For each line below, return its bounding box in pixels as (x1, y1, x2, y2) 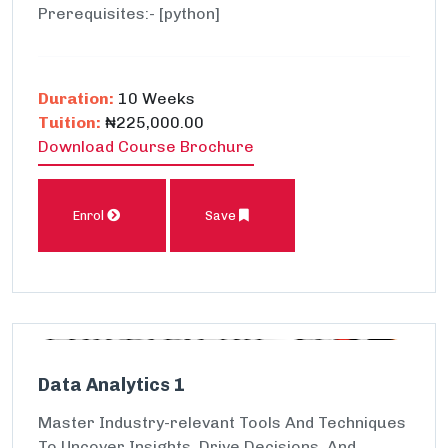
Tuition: (38, 113, 101, 132)
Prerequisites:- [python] (38, 4, 220, 23)
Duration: (38, 89, 114, 108)
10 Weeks (114, 89, 195, 108)
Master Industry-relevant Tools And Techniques (38, 413, 406, 432)
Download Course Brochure (38, 137, 254, 156)
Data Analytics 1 (38, 374, 185, 396)
